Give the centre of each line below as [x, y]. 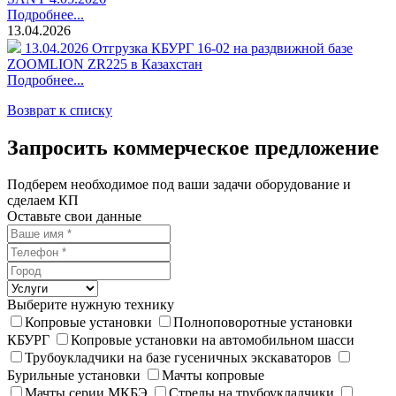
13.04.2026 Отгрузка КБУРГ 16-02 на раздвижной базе [189, 48]
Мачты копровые [213, 376]
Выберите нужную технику [91, 305]
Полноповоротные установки [263, 323]
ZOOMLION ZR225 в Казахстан [105, 64]
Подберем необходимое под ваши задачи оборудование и [179, 185]
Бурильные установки [74, 376]
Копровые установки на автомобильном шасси [213, 340]
